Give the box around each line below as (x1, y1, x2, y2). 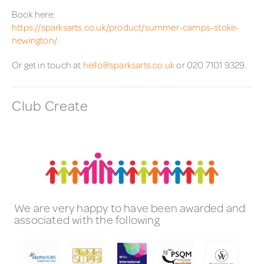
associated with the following (14, 211, 160, 228)
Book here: (12, 7, 55, 21)
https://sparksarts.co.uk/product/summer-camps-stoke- (12, 20, 240, 34)
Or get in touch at (12, 58, 83, 71)
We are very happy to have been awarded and (14, 199, 246, 216)
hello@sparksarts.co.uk (82, 58, 175, 71)
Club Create (12, 95, 88, 115)
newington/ (12, 33, 57, 47)
